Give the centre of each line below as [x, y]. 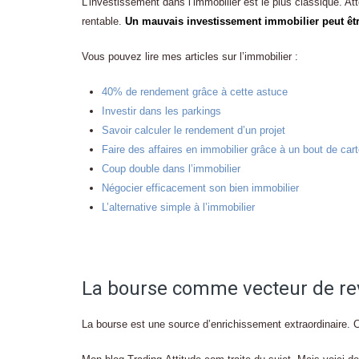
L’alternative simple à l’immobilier [178, 207]
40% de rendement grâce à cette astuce [195, 92]
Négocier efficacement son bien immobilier [200, 188]
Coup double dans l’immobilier [171, 169]
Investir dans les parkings [161, 111]
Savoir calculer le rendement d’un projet [194, 130]
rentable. [103, 21]
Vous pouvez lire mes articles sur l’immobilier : [190, 56]
